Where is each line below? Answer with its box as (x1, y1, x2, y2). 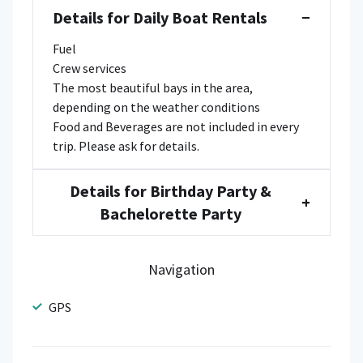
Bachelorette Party (100, 203, 241, 224)
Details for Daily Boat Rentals (53, 6, 267, 28)
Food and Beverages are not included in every (53, 117, 299, 135)
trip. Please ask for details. (53, 137, 199, 154)
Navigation (147, 259, 215, 279)
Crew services (53, 59, 126, 76)
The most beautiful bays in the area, (53, 79, 253, 96)
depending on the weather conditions (53, 98, 260, 115)
